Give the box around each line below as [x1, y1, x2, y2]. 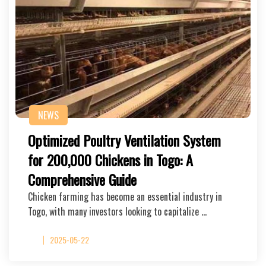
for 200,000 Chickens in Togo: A [28, 149, 193, 170]
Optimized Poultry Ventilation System [28, 129, 221, 151]
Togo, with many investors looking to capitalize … [28, 204, 207, 218]
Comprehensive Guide [28, 169, 137, 190]
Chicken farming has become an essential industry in [28, 189, 222, 204]
